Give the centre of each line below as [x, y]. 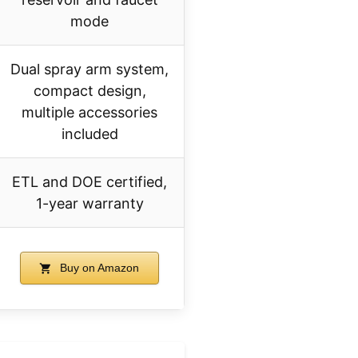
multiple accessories [89, 113]
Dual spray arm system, [89, 70]
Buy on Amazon [98, 268]
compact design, [89, 91]
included [89, 134]
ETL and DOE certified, [89, 182]
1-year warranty [89, 204]
